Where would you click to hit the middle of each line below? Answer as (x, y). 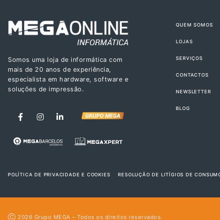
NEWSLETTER (193, 91)
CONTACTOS (192, 75)
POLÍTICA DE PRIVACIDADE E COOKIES (59, 174)
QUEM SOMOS (194, 25)
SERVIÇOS (189, 58)
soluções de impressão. (46, 89)
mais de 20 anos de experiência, (60, 70)
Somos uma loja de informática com (65, 60)
